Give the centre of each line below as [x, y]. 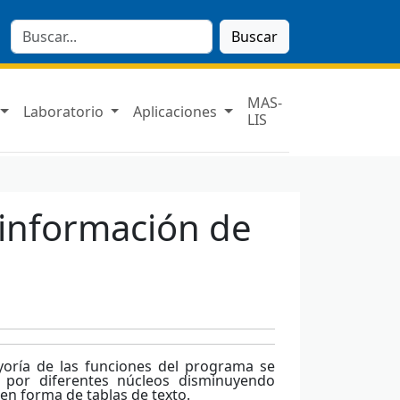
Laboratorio [65, 111]
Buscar [254, 37]
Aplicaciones [177, 111]
